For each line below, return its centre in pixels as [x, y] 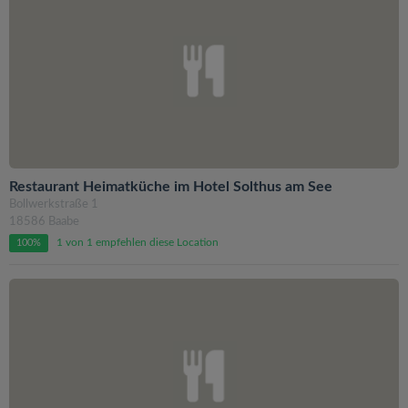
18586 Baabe [44, 221]
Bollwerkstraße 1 [54, 204]
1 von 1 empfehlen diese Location [138, 242]
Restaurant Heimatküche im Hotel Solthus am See [171, 186]
